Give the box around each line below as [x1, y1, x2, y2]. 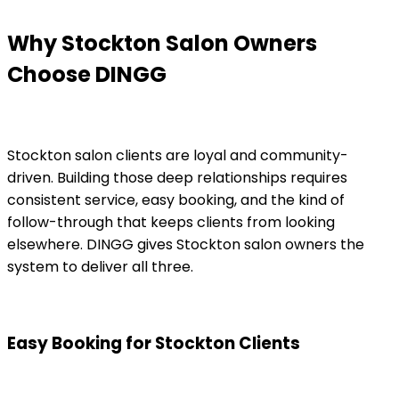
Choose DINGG [7, 59, 167, 89]
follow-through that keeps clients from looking [7, 211, 335, 232]
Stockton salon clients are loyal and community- [7, 144, 348, 166]
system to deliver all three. [7, 256, 193, 277]
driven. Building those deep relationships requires [7, 167, 347, 188]
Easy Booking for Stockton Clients [7, 331, 300, 356]
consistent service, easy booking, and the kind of [7, 189, 345, 210]
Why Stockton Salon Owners [7, 28, 317, 58]
